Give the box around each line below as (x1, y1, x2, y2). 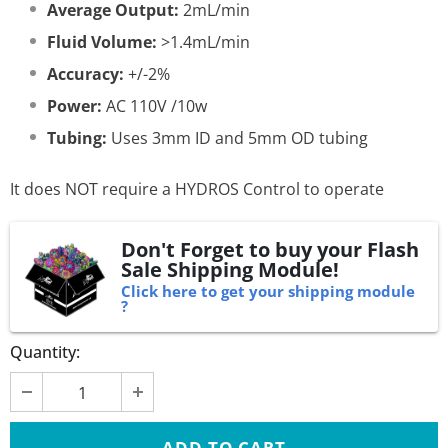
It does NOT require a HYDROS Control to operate (10, 178, 384, 200)
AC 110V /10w (106, 95, 207, 117)
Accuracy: (47, 63, 124, 85)
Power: (47, 95, 102, 117)
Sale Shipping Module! (121, 256, 339, 283)
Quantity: (10, 341, 80, 363)
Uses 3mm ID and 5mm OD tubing (111, 127, 368, 149)
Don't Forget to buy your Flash (121, 236, 419, 263)
